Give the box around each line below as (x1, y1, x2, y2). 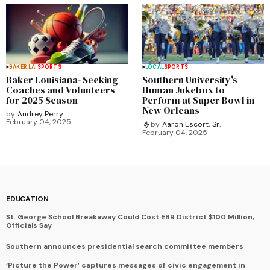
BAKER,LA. (9, 63, 37, 71)
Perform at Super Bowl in (142, 93, 254, 107)
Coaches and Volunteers (6, 83, 115, 96)
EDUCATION (6, 193, 49, 204)
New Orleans (142, 103, 199, 117)
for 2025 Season (6, 93, 78, 107)
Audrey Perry (17, 108, 63, 119)
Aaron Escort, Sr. (162, 119, 221, 130)
